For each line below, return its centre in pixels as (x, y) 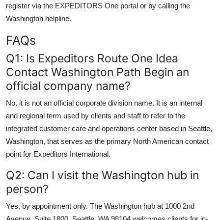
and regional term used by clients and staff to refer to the (96, 115)
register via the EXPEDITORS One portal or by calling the (98, 5)
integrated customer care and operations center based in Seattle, (109, 128)
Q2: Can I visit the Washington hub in (102, 175)
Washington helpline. (39, 18)
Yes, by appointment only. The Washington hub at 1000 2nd (100, 206)
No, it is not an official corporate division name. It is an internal (104, 103)
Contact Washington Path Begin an (97, 72)
